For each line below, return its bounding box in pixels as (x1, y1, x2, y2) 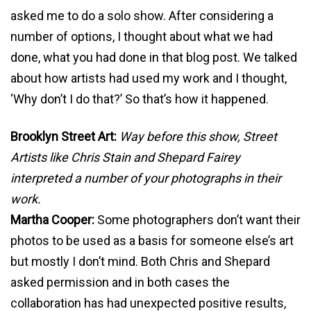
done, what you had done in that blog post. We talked (10, 50, 297, 65)
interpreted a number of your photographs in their (10, 171, 281, 186)
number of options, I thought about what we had (10, 29, 273, 44)
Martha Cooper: (10, 212, 94, 228)
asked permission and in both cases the (10, 275, 230, 290)
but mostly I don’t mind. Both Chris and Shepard (10, 254, 270, 269)
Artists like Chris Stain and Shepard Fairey (10, 150, 240, 165)
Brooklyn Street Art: (10, 129, 117, 144)
